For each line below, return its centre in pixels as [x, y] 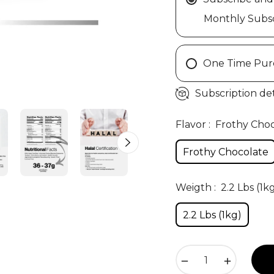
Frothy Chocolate [226, 152]
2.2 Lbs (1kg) [212, 215]
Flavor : [194, 124]
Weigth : [197, 188]
